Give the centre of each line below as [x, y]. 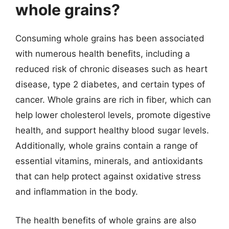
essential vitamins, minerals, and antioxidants [109, 161]
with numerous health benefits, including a [103, 54]
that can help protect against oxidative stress [108, 176]
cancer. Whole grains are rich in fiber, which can [113, 100]
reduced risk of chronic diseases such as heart [111, 69]
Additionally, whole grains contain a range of [107, 146]
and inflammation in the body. [77, 192]
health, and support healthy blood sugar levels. [112, 130]
